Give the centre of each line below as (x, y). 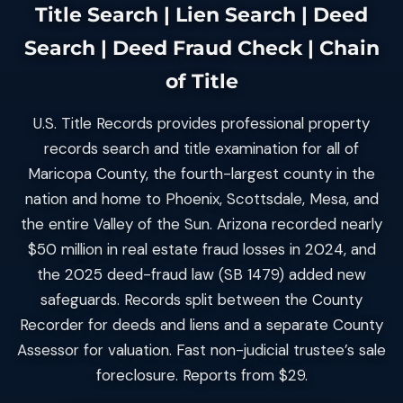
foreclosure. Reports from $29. (201, 375)
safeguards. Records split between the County (201, 300)
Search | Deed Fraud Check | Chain (201, 48)
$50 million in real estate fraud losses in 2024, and (201, 249)
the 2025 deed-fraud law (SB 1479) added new (201, 274)
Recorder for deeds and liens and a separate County (201, 325)
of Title (201, 81)
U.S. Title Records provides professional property (201, 123)
